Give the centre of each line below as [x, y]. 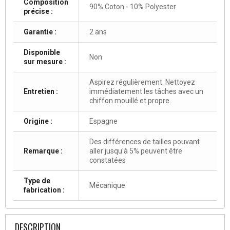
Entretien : [41, 91]
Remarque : [43, 151]
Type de [37, 180]
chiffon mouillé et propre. [130, 100]
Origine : [38, 121]
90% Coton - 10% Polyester [133, 6]
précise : [38, 11]
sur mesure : [45, 61]
